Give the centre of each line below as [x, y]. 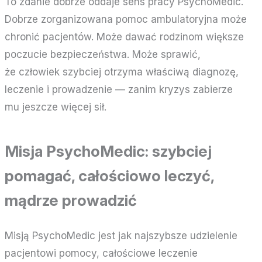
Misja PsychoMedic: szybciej [108, 151]
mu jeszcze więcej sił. [56, 107]
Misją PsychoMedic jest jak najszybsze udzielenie [121, 235]
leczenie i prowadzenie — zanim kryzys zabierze [119, 89]
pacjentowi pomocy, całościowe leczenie [101, 253]
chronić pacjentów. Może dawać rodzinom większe [125, 37]
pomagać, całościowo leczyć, [110, 175]
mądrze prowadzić [71, 200]
